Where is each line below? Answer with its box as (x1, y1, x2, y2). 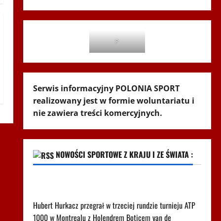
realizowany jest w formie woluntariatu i (33, 95, 194, 106)
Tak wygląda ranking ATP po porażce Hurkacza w (33, 175, 187, 187)
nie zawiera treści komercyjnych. (33, 108, 162, 118)
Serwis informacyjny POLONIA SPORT (33, 83, 180, 94)
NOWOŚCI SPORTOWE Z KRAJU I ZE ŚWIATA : (55, 148, 193, 160)
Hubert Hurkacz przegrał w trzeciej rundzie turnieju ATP (33, 199, 195, 212)
